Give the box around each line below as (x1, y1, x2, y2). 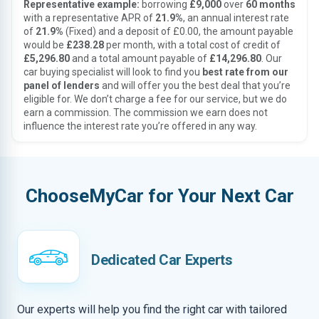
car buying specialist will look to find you (23, 66, 202, 78)
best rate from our (202, 66, 288, 78)
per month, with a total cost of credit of (104, 39, 281, 51)
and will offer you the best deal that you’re (100, 80, 291, 91)
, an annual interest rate (183, 12, 289, 23)
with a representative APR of (23, 12, 155, 23)
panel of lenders (23, 80, 100, 91)
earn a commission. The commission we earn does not (23, 107, 268, 118)
